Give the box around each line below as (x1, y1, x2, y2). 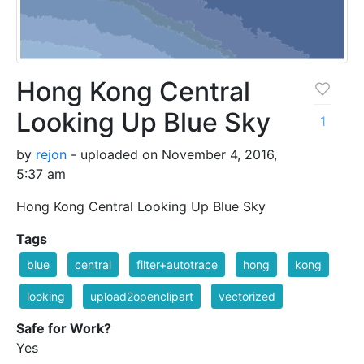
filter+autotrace (136, 258, 218, 272)
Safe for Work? (16, 320, 111, 337)
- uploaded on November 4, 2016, (67, 146, 277, 163)
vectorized (219, 289, 275, 304)
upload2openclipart (90, 289, 193, 304)
